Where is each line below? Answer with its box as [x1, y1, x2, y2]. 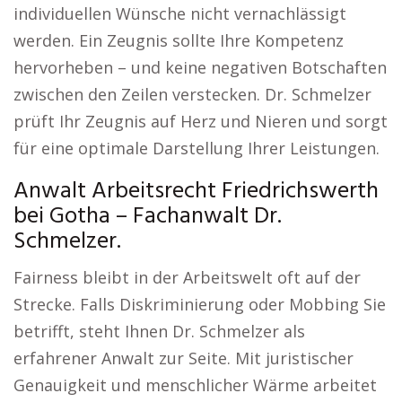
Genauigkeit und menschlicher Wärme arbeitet [13, 374, 377, 396]
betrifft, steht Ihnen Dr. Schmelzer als [13, 320, 305, 342]
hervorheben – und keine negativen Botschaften [13, 57, 387, 78]
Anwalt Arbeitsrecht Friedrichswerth [13, 173, 379, 210]
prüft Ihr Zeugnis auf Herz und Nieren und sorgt [13, 110, 388, 132]
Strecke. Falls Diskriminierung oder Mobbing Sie [13, 293, 386, 315]
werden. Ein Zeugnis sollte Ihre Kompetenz [13, 30, 344, 51]
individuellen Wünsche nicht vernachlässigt [13, 3, 346, 24]
